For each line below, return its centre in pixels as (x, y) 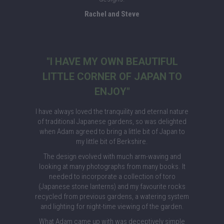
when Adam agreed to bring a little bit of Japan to (112, 131)
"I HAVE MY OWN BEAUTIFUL (112, 61)
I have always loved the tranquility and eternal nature (112, 111)
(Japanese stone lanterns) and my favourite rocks (112, 186)
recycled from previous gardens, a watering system (112, 196)
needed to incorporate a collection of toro (112, 176)
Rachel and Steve (112, 14)
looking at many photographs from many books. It (112, 166)
